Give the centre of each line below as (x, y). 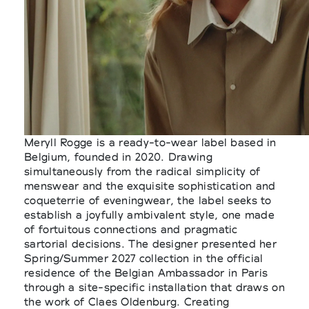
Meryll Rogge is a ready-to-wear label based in (150, 142)
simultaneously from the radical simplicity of (142, 171)
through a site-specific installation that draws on (154, 287)
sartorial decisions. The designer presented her (151, 243)
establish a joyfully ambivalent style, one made (150, 215)
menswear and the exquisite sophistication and (150, 186)
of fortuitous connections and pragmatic (131, 229)
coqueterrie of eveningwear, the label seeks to (148, 200)
